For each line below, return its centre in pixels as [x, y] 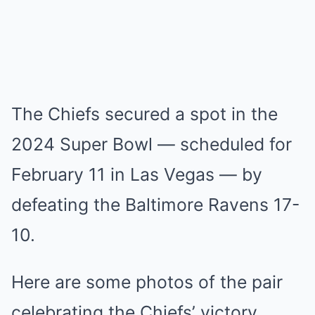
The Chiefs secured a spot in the [144, 114]
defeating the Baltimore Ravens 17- [155, 205]
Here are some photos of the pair [147, 282]
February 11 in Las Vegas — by [137, 174]
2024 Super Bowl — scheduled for [152, 144]
